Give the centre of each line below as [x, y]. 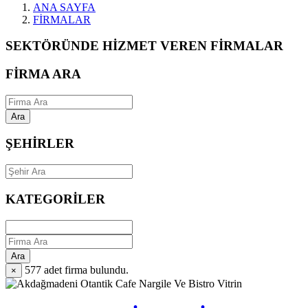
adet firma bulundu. [86, 269]
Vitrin [230, 283]
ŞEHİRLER [40, 144]
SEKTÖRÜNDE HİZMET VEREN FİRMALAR [144, 46]
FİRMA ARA [43, 74]
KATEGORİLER [55, 199]
